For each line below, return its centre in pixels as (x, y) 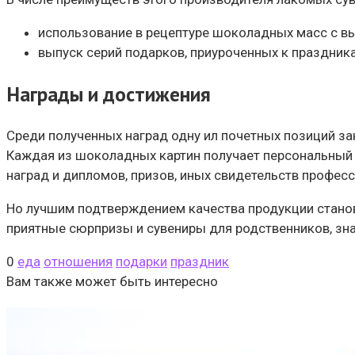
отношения (78, 261)
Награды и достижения (109, 94)
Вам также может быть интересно (112, 281)
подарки (141, 261)
